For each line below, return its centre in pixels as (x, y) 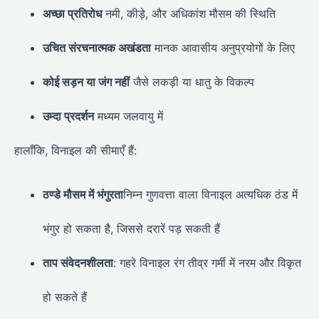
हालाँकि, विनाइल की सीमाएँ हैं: (75, 150)
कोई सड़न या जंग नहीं (86, 82)
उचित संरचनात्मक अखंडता (97, 47)
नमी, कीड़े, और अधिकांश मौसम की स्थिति (189, 13)
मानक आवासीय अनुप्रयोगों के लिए (223, 47)
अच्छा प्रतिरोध (72, 13)
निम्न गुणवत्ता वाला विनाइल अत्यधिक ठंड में (210, 194)
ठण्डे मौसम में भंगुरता (83, 194)
